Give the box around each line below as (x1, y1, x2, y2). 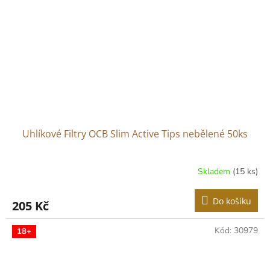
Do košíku (213, 195, 251, 207)
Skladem (198, 166, 233, 178)
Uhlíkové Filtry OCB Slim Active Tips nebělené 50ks (22, 127, 248, 140)
